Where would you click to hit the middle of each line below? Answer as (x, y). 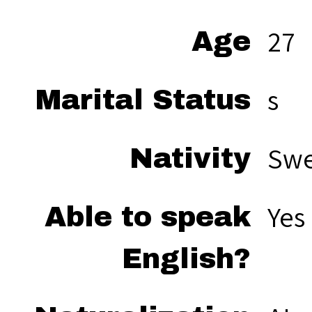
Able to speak (148, 217)
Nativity (190, 158)
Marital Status (143, 100)
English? (186, 259)
